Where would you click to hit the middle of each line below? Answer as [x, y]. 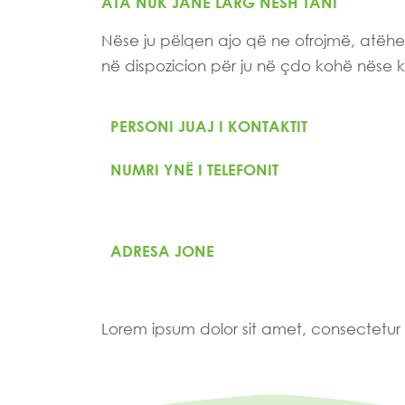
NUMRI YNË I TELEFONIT [194, 170]
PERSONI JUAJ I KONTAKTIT [209, 127]
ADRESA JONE [162, 251]
